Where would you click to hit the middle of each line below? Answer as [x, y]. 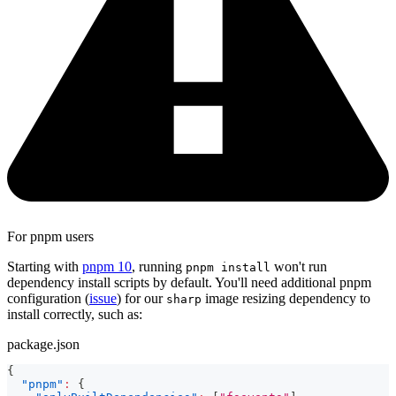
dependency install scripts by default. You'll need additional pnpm [189, 283]
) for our [141, 299]
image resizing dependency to [286, 299]
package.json [43, 345]
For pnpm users [50, 237]
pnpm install [228, 268]
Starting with [45, 267]
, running [159, 267]
